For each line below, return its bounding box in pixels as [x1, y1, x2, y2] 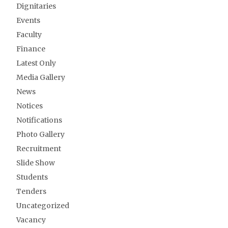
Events [16, 16, 40, 25]
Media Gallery [16, 73, 65, 82]
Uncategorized [16, 201, 69, 210]
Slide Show [16, 158, 55, 167]
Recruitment [16, 144, 61, 153]
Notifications [16, 116, 62, 125]
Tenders [16, 187, 46, 196]
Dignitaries [16, 2, 56, 11]
